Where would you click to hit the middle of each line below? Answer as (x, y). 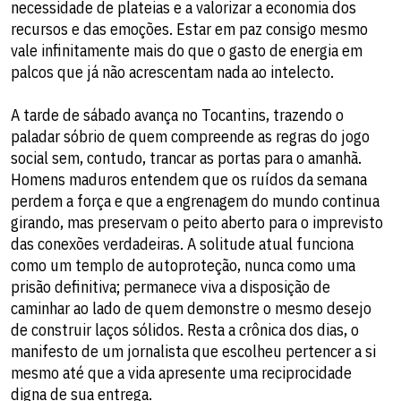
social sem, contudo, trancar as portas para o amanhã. (186, 158)
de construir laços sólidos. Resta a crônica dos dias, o (185, 330)
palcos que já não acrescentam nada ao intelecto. (172, 72)
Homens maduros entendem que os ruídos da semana (189, 179)
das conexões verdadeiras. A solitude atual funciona (182, 244)
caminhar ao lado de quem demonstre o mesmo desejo (191, 308)
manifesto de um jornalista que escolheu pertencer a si (193, 351)
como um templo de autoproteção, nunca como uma (183, 265)
